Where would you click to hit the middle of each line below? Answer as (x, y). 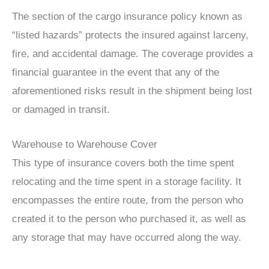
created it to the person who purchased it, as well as (129, 219)
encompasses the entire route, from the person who (128, 201)
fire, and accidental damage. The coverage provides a (132, 54)
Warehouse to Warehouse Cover (85, 145)
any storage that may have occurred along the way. (127, 238)
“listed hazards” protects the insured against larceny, (130, 35)
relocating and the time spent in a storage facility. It (127, 182)
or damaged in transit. (61, 110)
